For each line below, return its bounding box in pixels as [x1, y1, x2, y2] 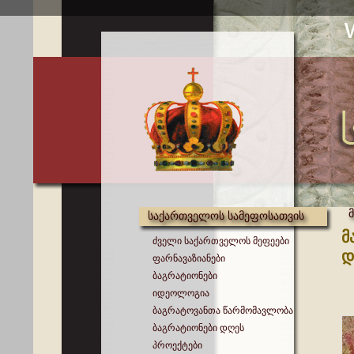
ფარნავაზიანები [153, 253, 225, 264]
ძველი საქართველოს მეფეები [153, 235, 289, 247]
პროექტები [153, 340, 202, 351]
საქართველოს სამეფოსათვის [148, 209, 304, 222]
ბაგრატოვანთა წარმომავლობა [153, 305, 293, 316]
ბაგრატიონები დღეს [153, 322, 244, 333]
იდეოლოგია [153, 288, 209, 299]
